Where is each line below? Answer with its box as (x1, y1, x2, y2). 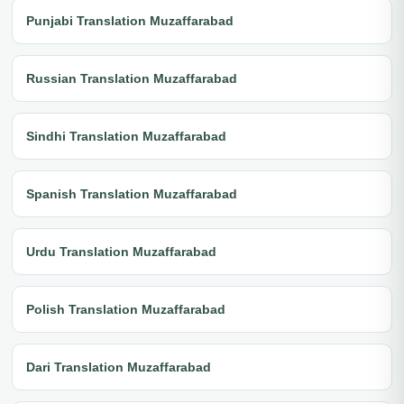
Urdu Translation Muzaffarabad (26, 243, 216, 259)
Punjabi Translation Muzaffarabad (26, 13, 234, 28)
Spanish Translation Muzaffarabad (26, 186, 237, 201)
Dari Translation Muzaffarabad (26, 359, 211, 374)
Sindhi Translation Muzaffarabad (26, 128, 226, 143)
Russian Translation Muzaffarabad (26, 70, 237, 86)
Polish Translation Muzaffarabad (26, 301, 225, 317)
